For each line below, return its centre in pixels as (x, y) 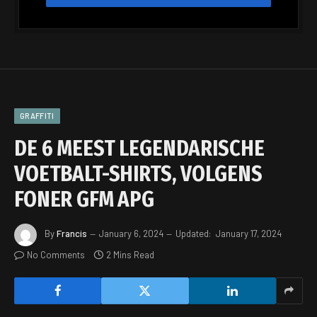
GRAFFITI (37, 115)
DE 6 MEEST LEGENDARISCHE (139, 148)
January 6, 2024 (131, 233)
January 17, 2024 (249, 233)
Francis (72, 233)
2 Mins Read (130, 254)
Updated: (193, 233)
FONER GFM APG (85, 199)
